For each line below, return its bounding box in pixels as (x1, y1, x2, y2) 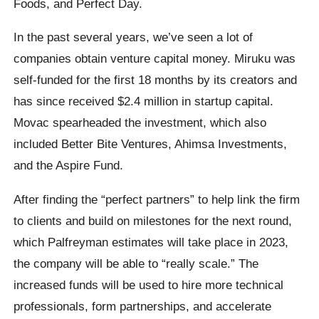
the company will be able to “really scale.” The (14, 256, 259, 271)
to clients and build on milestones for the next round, (14, 213, 293, 228)
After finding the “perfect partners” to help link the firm (14, 192, 300, 206)
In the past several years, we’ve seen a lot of (14, 30, 253, 45)
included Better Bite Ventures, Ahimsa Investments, (14, 137, 288, 152)
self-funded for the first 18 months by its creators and (14, 73, 298, 88)
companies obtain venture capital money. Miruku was (14, 51, 296, 66)
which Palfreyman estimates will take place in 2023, (14, 234, 289, 249)
